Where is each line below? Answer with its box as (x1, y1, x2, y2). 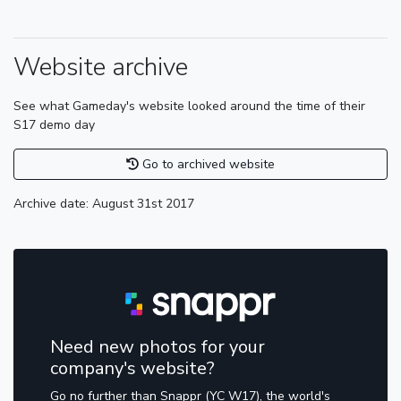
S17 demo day (13, 116, 95, 134)
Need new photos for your (50, 334, 265, 359)
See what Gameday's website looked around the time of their (13, 98, 365, 115)
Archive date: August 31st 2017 (13, 195, 194, 213)
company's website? (50, 355, 215, 380)
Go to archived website (139, 156, 275, 174)
